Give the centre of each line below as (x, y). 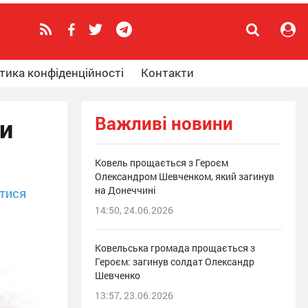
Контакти (167, 73)
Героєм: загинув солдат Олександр (175, 262)
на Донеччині (125, 190)
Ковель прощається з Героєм (162, 163)
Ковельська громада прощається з (175, 248)
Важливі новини (164, 123)
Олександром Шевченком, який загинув (185, 176)
